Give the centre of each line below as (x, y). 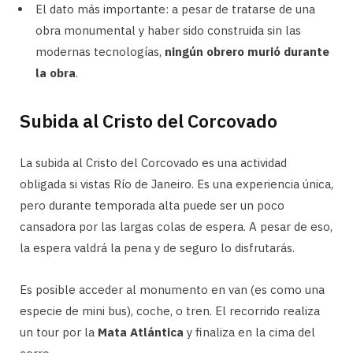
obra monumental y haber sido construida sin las (168, 30)
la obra (56, 72)
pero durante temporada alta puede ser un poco (152, 205)
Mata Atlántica (141, 332)
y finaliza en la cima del (249, 332)
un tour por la (59, 332)
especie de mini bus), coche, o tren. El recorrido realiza (170, 310)
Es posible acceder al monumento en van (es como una (172, 289)
